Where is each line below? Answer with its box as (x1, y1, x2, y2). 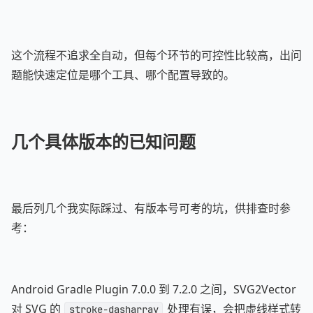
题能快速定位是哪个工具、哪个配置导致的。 (11, 67, 235, 82)
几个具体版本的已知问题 (11, 130, 196, 153)
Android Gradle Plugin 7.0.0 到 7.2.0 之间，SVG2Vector (11, 282, 296, 297)
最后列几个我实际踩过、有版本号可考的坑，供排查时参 (11, 201, 291, 216)
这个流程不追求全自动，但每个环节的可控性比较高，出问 (11, 48, 302, 63)
